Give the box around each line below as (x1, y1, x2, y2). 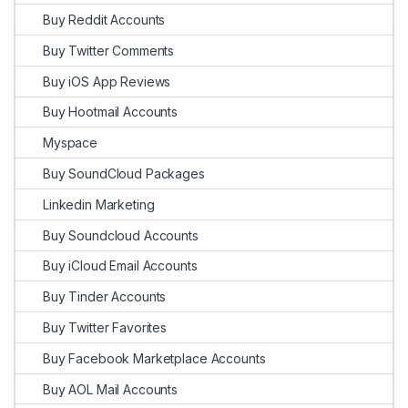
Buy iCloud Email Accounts (43, 258, 198, 274)
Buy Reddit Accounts (43, 12, 166, 28)
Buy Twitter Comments (43, 42, 175, 58)
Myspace (43, 135, 98, 151)
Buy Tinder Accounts (43, 289, 167, 305)
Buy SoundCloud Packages (43, 166, 205, 182)
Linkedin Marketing (43, 196, 155, 212)
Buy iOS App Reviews (43, 73, 171, 89)
